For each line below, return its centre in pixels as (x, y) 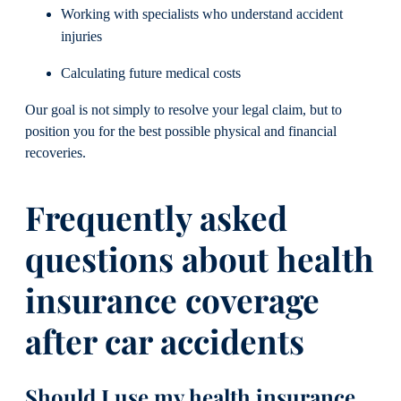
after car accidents (165, 341)
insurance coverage (172, 300)
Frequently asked (156, 218)
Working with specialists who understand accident (202, 14)
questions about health (200, 259)
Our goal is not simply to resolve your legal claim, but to (183, 111)
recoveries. (55, 154)
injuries (81, 36)
